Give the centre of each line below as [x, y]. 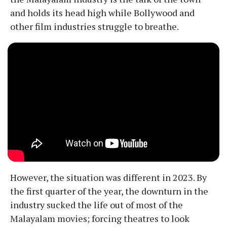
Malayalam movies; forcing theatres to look [100, 219]
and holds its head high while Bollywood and [102, 13]
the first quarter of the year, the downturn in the [109, 191]
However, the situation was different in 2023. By [108, 178]
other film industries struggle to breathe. [94, 27]
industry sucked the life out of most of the [97, 205]
